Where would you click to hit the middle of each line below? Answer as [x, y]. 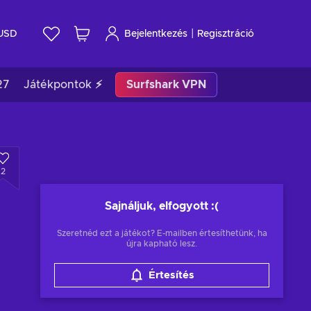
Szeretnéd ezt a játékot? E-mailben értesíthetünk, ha [162, 233]
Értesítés [171, 275]
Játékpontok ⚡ [63, 85]
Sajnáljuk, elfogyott [157, 206]
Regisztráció [226, 34]
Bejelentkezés [156, 34]
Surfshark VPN [166, 85]
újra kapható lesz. [162, 244]
